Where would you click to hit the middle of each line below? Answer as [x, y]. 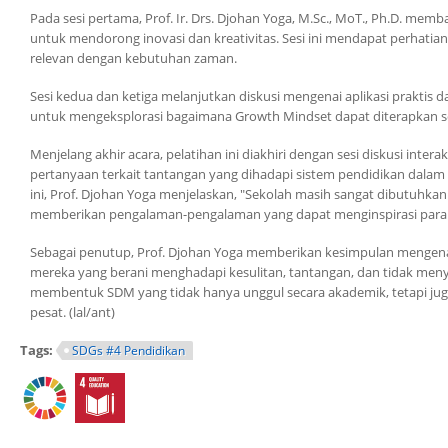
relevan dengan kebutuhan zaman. [133, 57]
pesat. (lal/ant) [72, 311]
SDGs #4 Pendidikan [128, 350]
